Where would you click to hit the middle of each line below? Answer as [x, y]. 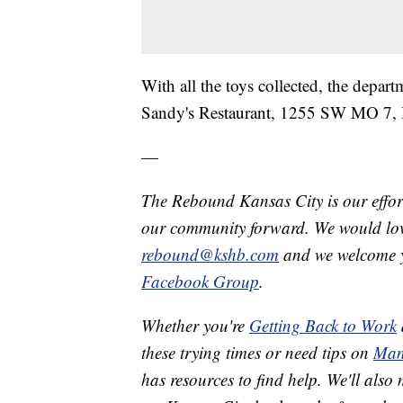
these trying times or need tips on [257, 352]
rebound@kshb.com [210, 254]
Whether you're [195, 325]
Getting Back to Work [323, 325]
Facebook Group [200, 281]
